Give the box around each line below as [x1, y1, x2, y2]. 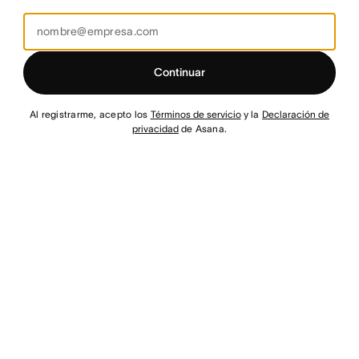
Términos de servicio [150, 109, 241, 119]
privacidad [131, 123, 179, 134]
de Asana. [178, 123, 228, 134]
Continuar [154, 66, 205, 79]
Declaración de [261, 109, 329, 119]
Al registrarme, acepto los [30, 109, 151, 119]
